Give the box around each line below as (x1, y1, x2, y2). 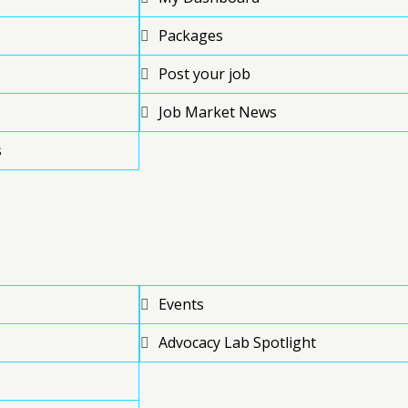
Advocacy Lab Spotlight (158, 331, 316, 352)
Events (158, 293, 204, 314)
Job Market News (158, 101, 277, 122)
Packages (158, 25, 223, 46)
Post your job (158, 63, 250, 84)
